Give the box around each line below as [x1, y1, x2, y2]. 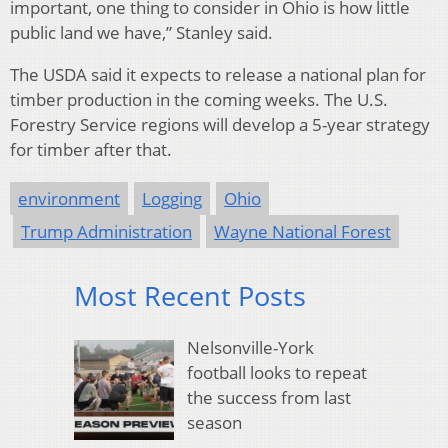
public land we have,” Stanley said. [10, 20, 273, 44]
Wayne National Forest [214, 219, 391, 243]
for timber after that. [10, 137, 172, 161]
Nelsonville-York [186, 336, 314, 360]
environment [18, 186, 120, 210]
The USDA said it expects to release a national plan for [10, 62, 426, 86]
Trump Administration [21, 219, 192, 243]
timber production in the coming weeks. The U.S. [10, 87, 388, 111]
